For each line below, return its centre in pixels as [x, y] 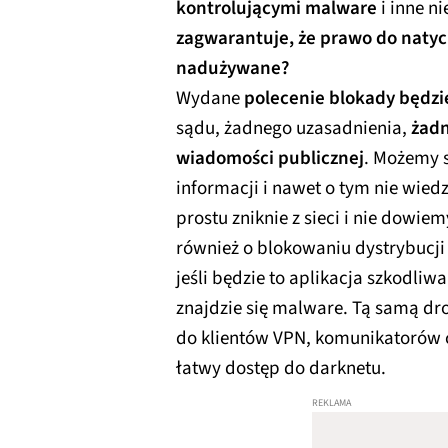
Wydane [210, 98]
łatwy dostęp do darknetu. [281, 368]
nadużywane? [232, 68]
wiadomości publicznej [270, 158]
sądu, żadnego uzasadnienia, [293, 128]
